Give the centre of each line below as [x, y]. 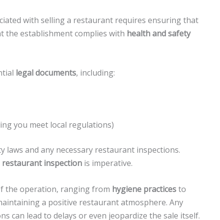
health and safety [159, 34]
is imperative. [107, 163]
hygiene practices [144, 189]
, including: [96, 72]
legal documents [46, 72]
